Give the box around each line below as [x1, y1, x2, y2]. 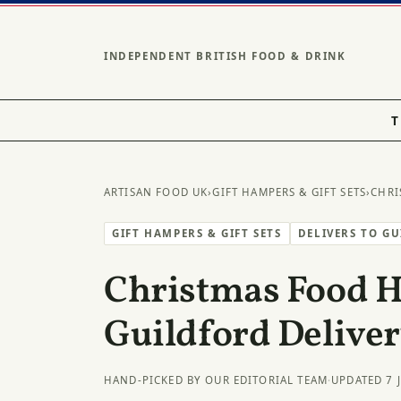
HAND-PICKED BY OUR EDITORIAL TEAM [104, 372, 328, 387]
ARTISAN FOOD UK [104, 185, 209, 199]
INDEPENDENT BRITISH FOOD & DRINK [104, 49, 346, 63]
